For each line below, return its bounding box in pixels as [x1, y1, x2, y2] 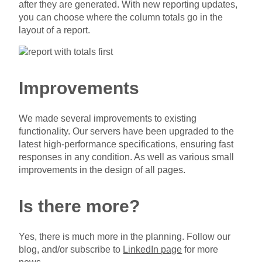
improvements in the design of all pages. [19, 164, 186, 175]
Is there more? [19, 196, 140, 216]
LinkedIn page [123, 244, 182, 254]
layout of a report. [19, 25, 91, 35]
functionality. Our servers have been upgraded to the [19, 126, 235, 136]
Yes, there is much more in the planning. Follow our [19, 231, 231, 242]
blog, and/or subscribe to [19, 244, 123, 254]
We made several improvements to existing [19, 113, 197, 123]
